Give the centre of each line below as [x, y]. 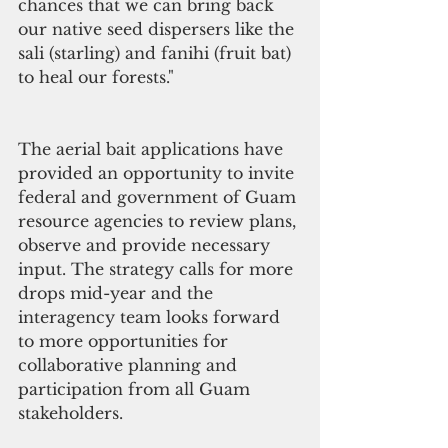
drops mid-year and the [118, 293]
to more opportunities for [125, 341]
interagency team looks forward [151, 317]
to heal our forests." [96, 77]
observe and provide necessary [146, 245]
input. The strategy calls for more [158, 269]
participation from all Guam [136, 389]
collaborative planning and [130, 365]
